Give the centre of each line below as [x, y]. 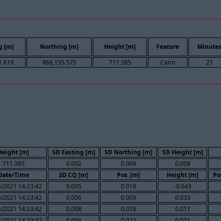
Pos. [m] [129, 175]
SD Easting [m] [74, 152]
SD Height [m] [183, 152]
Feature [168, 47]
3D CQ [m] [74, 175]
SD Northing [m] [129, 152]
